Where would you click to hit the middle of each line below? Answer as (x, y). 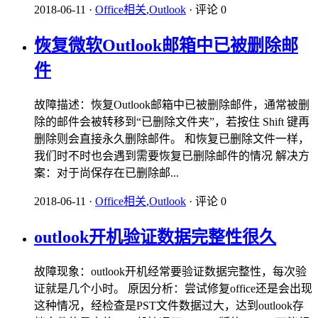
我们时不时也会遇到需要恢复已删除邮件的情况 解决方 (172, 155)
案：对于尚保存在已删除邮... (106, 172)
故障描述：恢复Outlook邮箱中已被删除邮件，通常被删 (172, 104)
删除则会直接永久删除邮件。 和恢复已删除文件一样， (172, 138)
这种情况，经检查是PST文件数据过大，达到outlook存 (169, 305)
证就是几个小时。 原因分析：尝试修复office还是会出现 (173, 288)
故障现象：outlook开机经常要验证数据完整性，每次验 (170, 271)
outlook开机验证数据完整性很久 (155, 237)
